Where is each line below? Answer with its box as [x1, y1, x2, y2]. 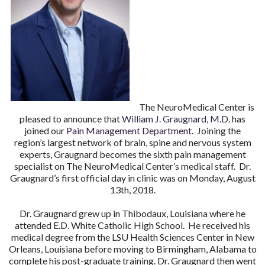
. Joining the [192, 124, 241, 136]
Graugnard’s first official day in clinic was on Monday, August [9, 172, 256, 183]
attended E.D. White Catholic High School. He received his [15, 219, 250, 231]
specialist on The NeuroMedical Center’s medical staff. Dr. [14, 160, 251, 172]
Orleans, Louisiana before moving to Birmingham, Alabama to [8, 243, 257, 254]
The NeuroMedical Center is [139, 101, 254, 112]
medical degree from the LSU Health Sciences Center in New [11, 231, 254, 243]
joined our [24, 124, 66, 136]
